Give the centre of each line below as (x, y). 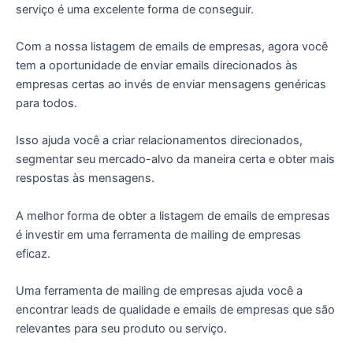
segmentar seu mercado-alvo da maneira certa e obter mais (175, 160)
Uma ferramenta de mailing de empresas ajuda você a (159, 290)
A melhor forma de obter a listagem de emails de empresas (173, 216)
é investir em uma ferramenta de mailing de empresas (158, 234)
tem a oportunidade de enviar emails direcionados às (157, 65)
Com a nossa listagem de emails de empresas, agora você (172, 46)
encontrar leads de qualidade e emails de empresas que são (175, 309)
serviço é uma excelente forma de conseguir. (135, 9)
